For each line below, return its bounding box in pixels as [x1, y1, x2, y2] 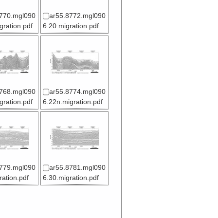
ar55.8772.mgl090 [49, 12, 106, 20]
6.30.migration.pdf [42, 174, 99, 182]
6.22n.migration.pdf [42, 98, 103, 106]
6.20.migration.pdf [42, 22, 99, 30]
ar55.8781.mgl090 [49, 164, 106, 172]
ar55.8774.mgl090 [49, 88, 106, 96]
